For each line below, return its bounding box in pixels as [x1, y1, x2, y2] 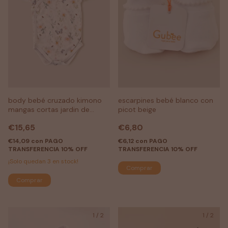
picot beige [118, 104, 156, 114]
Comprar [16, 176, 43, 184]
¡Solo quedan [8, 157, 47, 165]
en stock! [51, 157, 78, 165]
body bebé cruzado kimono [8, 95, 102, 105]
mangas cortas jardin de [8, 104, 90, 114]
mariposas [8, 113, 43, 123]
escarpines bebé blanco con [118, 95, 213, 105]
